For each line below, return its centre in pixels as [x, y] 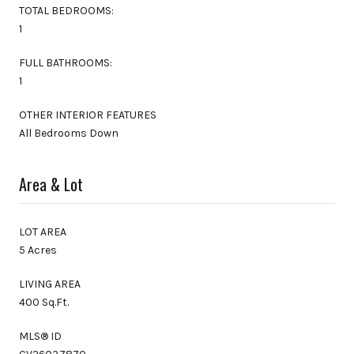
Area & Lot [51, 184]
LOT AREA [43, 232]
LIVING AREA [50, 284]
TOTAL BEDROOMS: [66, 10]
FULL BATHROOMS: [66, 62]
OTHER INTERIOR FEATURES [88, 115]
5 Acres [38, 250]
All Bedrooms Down [69, 133]
